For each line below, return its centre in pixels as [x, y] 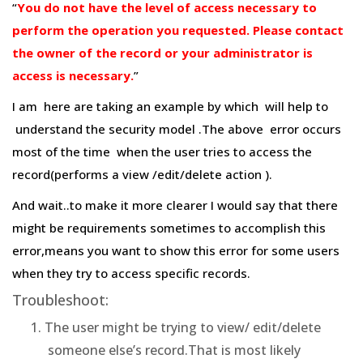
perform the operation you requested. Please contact [178, 30]
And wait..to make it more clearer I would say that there [175, 205]
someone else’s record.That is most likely [173, 350]
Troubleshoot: [60, 300]
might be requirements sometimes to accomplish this [169, 228]
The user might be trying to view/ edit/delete [183, 327]
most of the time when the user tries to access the [162, 152]
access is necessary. [73, 75]
